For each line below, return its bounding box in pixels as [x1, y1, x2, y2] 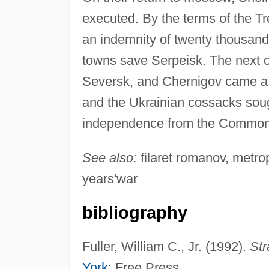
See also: [82, 150, 137, 165]
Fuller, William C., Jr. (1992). [82, 238, 250, 254]
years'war [82, 171, 138, 186]
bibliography [82, 202, 187, 222]
